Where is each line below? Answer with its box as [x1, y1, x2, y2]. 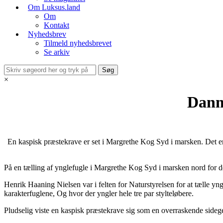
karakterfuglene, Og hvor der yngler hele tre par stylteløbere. [4, 189, 194, 198]
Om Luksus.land [28, 3, 80, 11]
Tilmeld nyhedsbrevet [44, 39, 111, 47]
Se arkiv [44, 48, 70, 56]
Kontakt [44, 21, 69, 29]
